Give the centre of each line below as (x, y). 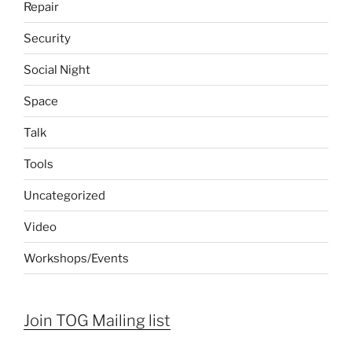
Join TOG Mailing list (97, 321)
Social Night (57, 70)
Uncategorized (64, 195)
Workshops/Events (76, 258)
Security (47, 38)
